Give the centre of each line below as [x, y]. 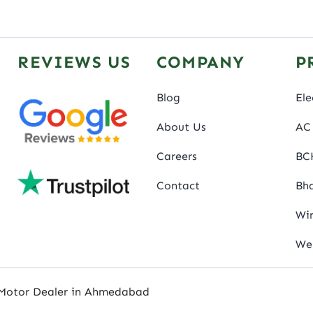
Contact [178, 186]
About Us [181, 127]
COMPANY [201, 62]
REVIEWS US [74, 62]
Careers [176, 156]
